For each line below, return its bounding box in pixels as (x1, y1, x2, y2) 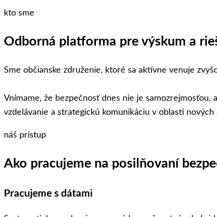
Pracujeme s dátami (4, 188, 93, 199)
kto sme (4, 9, 34, 18)
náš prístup (4, 130, 46, 139)
